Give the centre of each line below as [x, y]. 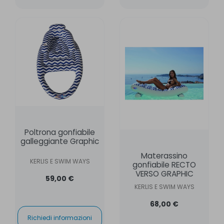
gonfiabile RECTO [164, 164]
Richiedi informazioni [60, 218]
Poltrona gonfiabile [60, 132]
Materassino [164, 155]
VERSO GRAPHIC [164, 173]
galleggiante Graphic [60, 141]
